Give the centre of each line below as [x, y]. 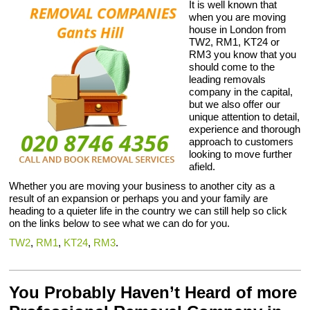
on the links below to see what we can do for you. [120, 223]
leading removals [228, 79]
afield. [202, 166]
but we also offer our [235, 104]
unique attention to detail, [245, 117]
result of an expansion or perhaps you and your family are [139, 198]
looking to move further [241, 154]
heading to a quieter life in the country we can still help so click [148, 211]
